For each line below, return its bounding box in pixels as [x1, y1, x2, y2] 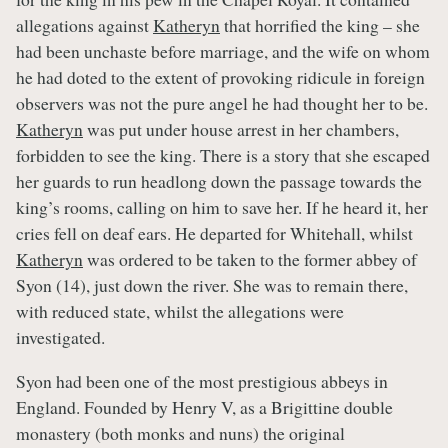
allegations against [16, 12, 153, 37]
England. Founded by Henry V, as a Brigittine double [16, 394, 393, 419]
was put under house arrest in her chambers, [83, 116, 399, 141]
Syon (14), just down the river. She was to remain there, [16, 272, 408, 297]
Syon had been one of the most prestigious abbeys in [16, 368, 388, 393]
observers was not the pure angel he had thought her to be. [16, 90, 428, 115]
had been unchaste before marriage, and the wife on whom [16, 38, 430, 63]
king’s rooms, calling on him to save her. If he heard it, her [16, 194, 428, 219]
